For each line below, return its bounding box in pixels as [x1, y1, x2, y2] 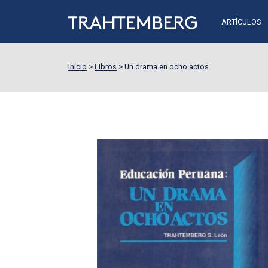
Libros [95, 62, 117, 71]
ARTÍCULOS [221, 17, 261, 26]
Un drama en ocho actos [124, 62, 209, 71]
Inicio [68, 62, 87, 71]
